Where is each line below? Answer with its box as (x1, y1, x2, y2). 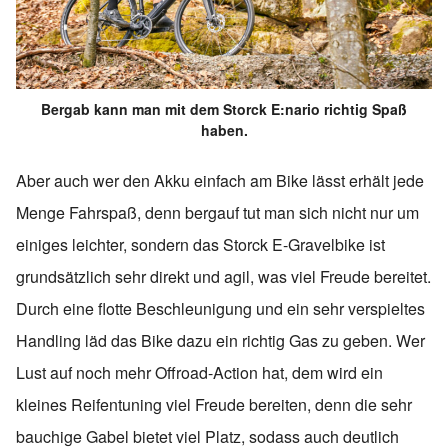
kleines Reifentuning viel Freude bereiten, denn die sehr (16, 392, 412, 416)
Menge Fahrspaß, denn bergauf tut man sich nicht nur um (16, 200, 419, 224)
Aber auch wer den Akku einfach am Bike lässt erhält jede (16, 168, 424, 192)
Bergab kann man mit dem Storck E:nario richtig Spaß (41, 98, 407, 119)
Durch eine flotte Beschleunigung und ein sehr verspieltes (16, 296, 425, 320)
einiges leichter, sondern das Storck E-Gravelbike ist (16, 232, 385, 256)
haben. (200, 119, 248, 140)
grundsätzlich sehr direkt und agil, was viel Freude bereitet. (16, 264, 431, 288)
